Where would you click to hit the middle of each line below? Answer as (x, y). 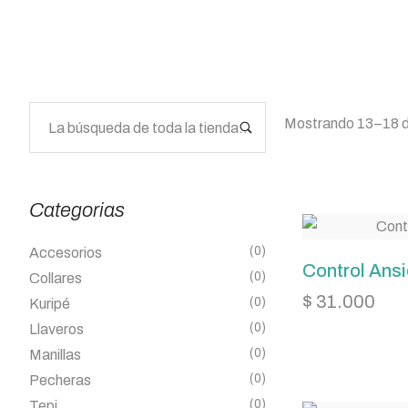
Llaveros (56, 329)
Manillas (55, 355)
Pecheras (60, 380)
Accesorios (66, 253)
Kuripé (50, 304)
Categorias (77, 210)
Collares (56, 278)
